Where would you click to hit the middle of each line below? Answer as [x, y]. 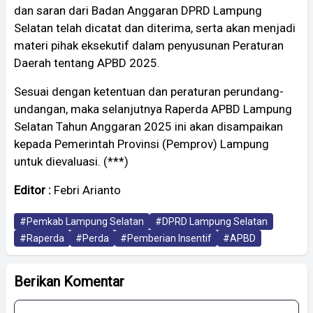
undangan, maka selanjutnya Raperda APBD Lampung [153, 109]
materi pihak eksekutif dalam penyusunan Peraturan [149, 45]
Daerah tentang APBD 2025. [87, 63]
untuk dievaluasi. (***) [71, 161]
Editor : [34, 190]
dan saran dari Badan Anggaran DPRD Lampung [138, 10]
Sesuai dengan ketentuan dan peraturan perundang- [149, 91]
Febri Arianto [87, 190]
